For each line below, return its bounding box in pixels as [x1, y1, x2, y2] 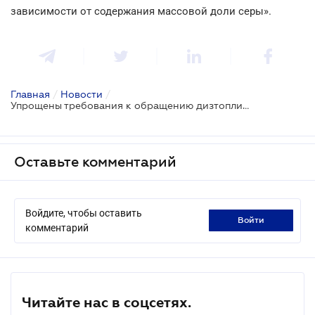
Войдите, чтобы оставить [25, 207, 142, 219]
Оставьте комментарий [14, 153, 176, 169]
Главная [11, 88, 50, 100]
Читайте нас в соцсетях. [22, 294, 191, 310]
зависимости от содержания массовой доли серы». [11, 4, 271, 18]
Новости [60, 88, 103, 100]
